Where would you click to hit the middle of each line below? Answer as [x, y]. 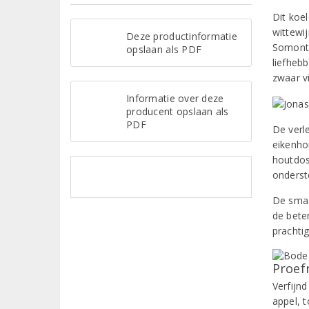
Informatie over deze [175, 98]
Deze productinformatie [182, 36]
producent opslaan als [178, 111]
